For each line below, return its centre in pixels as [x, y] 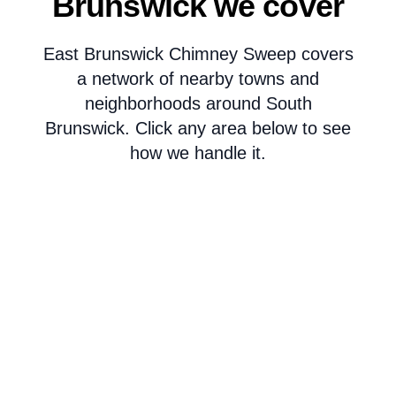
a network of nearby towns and [198, 79]
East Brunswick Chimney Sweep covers [198, 54]
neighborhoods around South [198, 103]
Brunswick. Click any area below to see [198, 128]
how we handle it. [198, 153]
